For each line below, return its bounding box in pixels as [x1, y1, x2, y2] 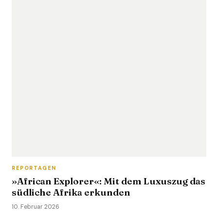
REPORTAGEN [12, 164, 56, 171]
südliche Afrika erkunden [12, 186, 130, 198]
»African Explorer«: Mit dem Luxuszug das [12, 175, 205, 187]
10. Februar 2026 [12, 203, 59, 211]
